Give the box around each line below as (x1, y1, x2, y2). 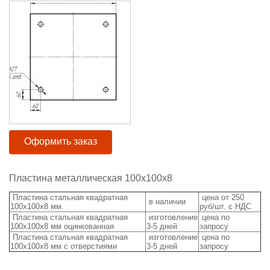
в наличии (146, 197, 186, 207)
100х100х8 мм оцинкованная (10, 222, 116, 231)
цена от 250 (199, 193, 244, 202)
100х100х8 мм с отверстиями (10, 242, 117, 251)
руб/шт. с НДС (199, 202, 254, 212)
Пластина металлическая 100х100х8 (9, 172, 172, 183)
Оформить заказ (24, 136, 97, 147)
